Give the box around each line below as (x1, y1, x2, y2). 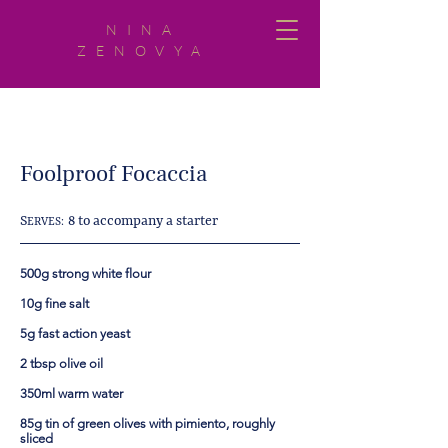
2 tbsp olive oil (20, 356, 103, 371)
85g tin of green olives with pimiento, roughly (20, 416, 275, 431)
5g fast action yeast (20, 326, 130, 341)
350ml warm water (20, 386, 123, 401)
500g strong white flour (20, 266, 151, 281)
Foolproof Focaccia (20, 159, 207, 189)
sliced (20, 431, 53, 446)
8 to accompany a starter (68, 213, 218, 229)
